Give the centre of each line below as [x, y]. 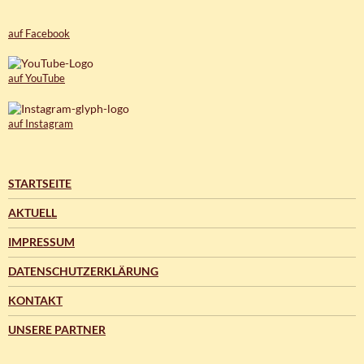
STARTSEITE [40, 183]
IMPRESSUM [41, 241]
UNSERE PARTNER [57, 329]
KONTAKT [35, 300]
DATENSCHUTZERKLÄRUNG [83, 271]
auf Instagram [41, 123]
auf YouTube [37, 78]
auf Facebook [39, 33]
